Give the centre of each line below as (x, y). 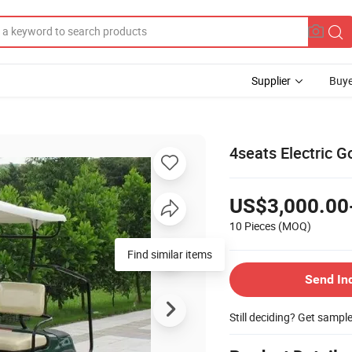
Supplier (271, 81)
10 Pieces (253, 225)
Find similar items (170, 254)
